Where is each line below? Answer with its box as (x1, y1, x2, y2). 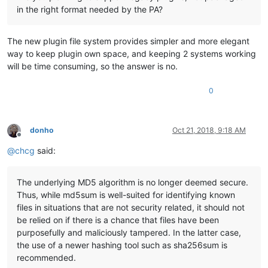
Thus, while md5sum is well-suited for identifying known (17, 190, 235, 200)
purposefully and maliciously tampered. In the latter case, (17, 227, 241, 238)
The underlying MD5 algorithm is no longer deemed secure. (17, 177, 248, 188)
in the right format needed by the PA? (17, 4, 163, 15)
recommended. (17, 252, 76, 263)
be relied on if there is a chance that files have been (17, 215, 219, 226)
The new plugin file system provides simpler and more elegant (7, 36, 249, 47)
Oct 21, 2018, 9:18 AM (172, 126, 246, 135)
